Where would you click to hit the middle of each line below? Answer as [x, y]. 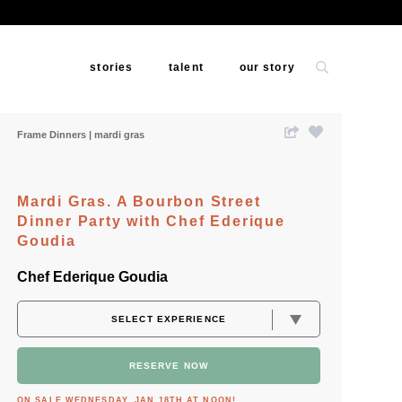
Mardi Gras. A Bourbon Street [139, 201]
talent [186, 67]
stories [112, 67]
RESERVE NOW [169, 366]
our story [267, 67]
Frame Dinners [53, 135]
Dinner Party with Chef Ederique [151, 221]
